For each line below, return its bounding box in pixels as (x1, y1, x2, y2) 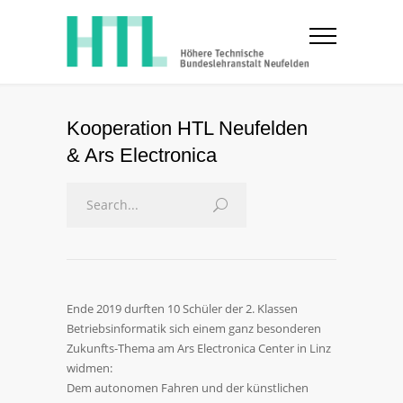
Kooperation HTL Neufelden (67, 117, 308, 139)
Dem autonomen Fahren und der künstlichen (67, 380, 309, 396)
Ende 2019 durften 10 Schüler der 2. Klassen (67, 300, 298, 317)
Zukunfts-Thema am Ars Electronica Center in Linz (67, 340, 331, 356)
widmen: (67, 360, 112, 376)
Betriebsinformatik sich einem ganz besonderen (67, 320, 321, 336)
